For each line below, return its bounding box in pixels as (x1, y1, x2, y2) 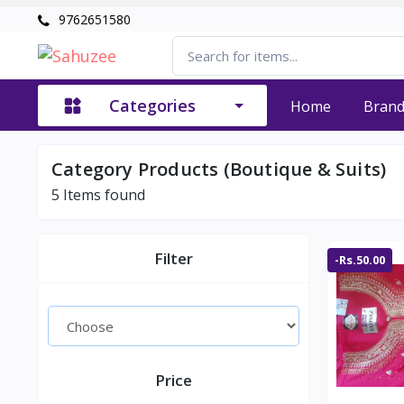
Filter (154, 248, 194, 270)
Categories (109, 94, 196, 116)
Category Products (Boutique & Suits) (51, 157, 387, 182)
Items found (60, 185, 145, 206)
